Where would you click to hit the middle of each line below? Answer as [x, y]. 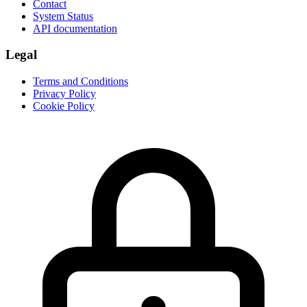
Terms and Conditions [81, 82]
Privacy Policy [64, 94]
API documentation [75, 28]
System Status [63, 16]
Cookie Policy [64, 106]
